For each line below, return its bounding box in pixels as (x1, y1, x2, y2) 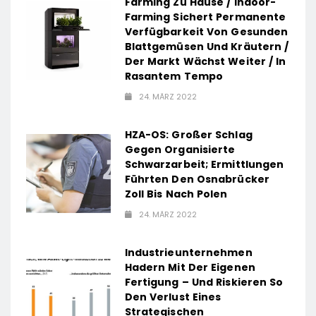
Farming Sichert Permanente (124, 10, 286, 25)
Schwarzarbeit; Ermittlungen (124, 157, 284, 172)
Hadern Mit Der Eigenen (124, 260, 255, 275)
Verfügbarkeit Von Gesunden (124, 25, 288, 39)
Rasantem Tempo (124, 69, 224, 84)
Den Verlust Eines (124, 290, 221, 305)
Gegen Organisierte (124, 142, 236, 157)
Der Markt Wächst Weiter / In (124, 54, 286, 69)
